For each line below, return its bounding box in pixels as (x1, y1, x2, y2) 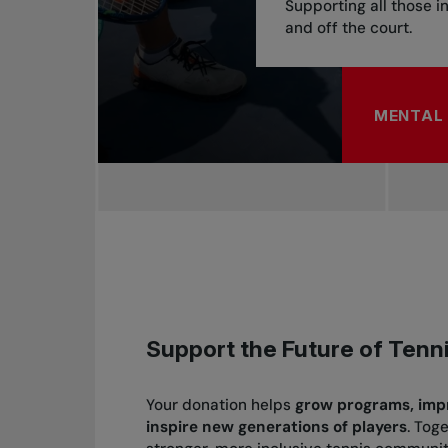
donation (182, 394, 252, 415)
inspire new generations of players (146, 416, 408, 437)
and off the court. (284, 17, 412, 38)
